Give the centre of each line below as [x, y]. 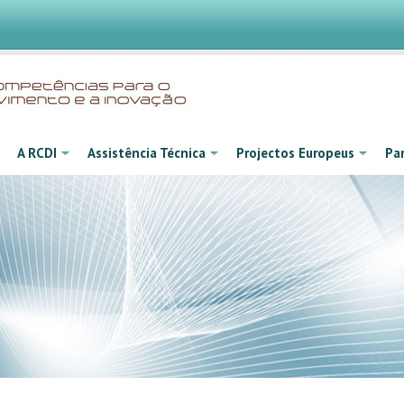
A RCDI [37, 153]
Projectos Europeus [295, 153]
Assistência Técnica [147, 153]
